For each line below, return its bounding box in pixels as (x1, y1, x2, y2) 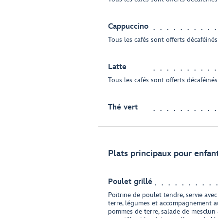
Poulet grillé (108, 177, 152, 186)
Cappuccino (108, 22, 148, 31)
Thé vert (108, 103, 138, 112)
